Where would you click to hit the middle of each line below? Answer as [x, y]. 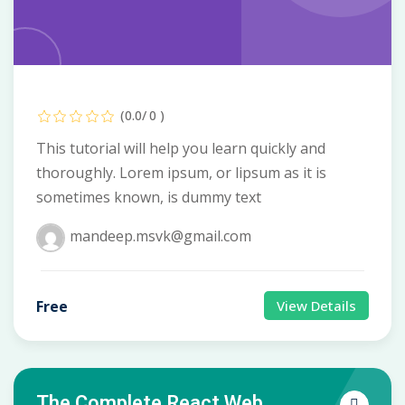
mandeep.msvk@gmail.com [160, 236]
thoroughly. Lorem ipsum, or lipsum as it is [181, 173]
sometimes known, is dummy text [149, 198]
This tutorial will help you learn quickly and [181, 149]
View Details [316, 306]
